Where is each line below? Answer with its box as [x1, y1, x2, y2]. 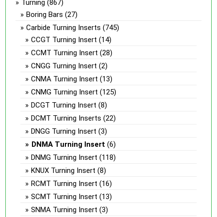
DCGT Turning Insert [31, 100, 97, 109]
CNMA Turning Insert [31, 74, 98, 83]
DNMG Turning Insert [31, 153, 98, 162]
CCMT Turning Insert [31, 48, 98, 57]
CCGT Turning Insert [31, 35, 97, 44]
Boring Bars [26, 10, 63, 19]
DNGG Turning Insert [31, 126, 97, 136]
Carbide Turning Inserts [26, 23, 101, 32]
